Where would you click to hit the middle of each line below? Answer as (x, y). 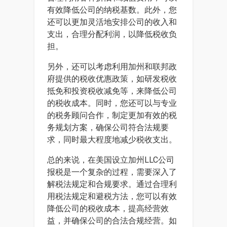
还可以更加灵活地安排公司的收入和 (112, 22)
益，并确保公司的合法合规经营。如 (112, 221)
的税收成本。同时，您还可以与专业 (112, 103)
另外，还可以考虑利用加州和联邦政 (112, 67)
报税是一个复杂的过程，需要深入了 (112, 172)
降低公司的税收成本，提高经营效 (108, 209)
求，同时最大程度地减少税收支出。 (112, 140)
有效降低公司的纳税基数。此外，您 (112, 10)
